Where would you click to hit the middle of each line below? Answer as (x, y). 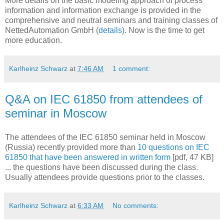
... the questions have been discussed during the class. (101, 167)
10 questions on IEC (173, 147)
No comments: (136, 206)
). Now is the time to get (163, 30)
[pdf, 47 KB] (192, 157)
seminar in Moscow (56, 113)
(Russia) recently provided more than (71, 147)
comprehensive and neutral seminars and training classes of (111, 20)
